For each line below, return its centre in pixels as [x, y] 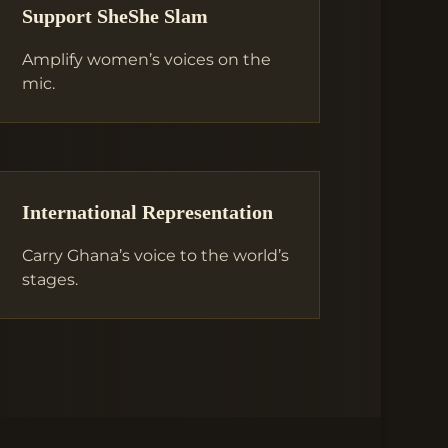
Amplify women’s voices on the [147, 59]
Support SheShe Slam [115, 16]
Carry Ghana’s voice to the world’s [156, 256]
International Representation [148, 213]
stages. [50, 280]
